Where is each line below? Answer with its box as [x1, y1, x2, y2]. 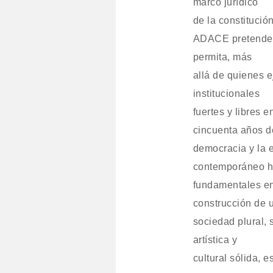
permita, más [193, 52, 252, 62]
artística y [193, 235, 238, 245]
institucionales [193, 88, 260, 99]
